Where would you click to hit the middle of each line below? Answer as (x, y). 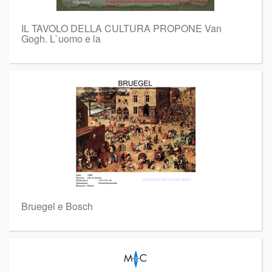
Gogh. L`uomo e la (61, 39)
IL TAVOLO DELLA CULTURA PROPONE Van (121, 28)
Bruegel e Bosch (57, 206)
